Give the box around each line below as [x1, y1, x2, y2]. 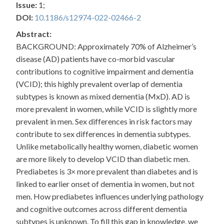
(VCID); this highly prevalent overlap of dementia [16, 79, 182, 89]
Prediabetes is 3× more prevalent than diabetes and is [16, 166, 198, 176]
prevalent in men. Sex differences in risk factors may [16, 116, 192, 126]
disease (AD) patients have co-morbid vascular [16, 54, 175, 64]
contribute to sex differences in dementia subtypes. [16, 129, 190, 139]
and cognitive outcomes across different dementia [16, 204, 187, 214]
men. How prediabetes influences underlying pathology [16, 191, 203, 201]
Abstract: [16, 29, 51, 39]
